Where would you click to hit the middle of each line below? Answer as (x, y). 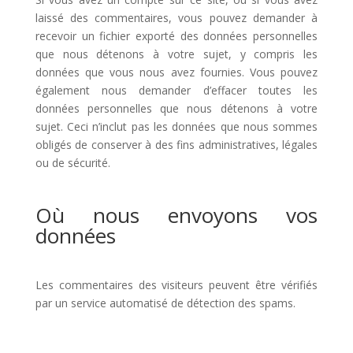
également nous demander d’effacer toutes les (176, 90)
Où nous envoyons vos (176, 215)
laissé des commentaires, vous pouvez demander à (176, 18)
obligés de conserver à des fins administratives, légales (176, 145)
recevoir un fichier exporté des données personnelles (176, 36)
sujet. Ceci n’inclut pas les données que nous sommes (176, 126)
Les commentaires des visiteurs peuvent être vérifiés (176, 285)
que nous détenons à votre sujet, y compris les (176, 54)
